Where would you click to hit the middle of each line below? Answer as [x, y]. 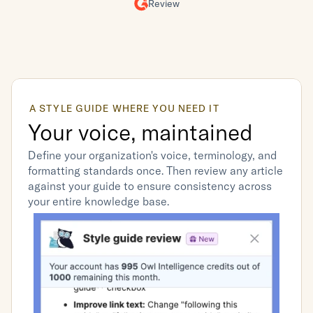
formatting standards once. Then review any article [155, 170]
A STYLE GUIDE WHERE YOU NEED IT [124, 108]
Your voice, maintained [140, 132]
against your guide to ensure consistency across [150, 186]
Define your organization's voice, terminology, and [152, 155]
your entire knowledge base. [99, 201]
